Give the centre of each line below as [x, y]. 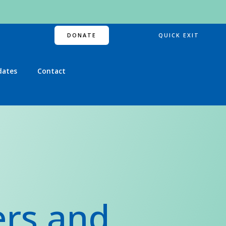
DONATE [82, 35]
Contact [52, 71]
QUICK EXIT [179, 35]
